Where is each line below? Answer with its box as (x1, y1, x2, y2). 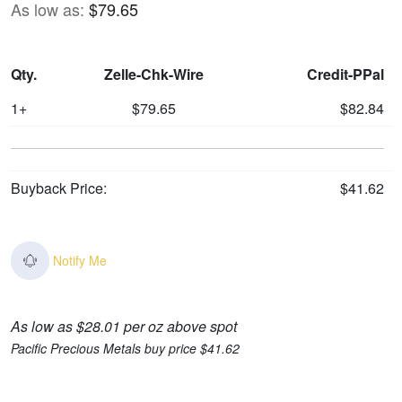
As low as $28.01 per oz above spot (11, 316, 237, 337)
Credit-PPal (307, 64, 384, 84)
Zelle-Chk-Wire (103, 64, 204, 84)
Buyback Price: (11, 178, 107, 198)
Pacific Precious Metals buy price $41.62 (11, 339, 240, 358)
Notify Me (53, 251, 108, 270)
